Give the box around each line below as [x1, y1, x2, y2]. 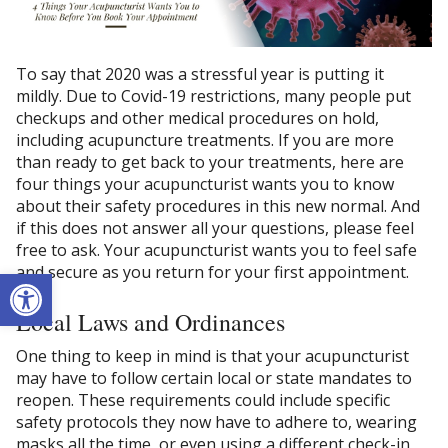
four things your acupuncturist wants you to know [16, 172, 394, 195]
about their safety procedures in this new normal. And [16, 194, 420, 217]
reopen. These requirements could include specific [16, 389, 390, 412]
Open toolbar [9, 261, 117, 304]
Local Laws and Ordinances [16, 305, 285, 338]
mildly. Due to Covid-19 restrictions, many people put [16, 84, 411, 107]
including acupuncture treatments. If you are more [16, 128, 394, 151]
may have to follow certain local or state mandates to [16, 367, 412, 390]
